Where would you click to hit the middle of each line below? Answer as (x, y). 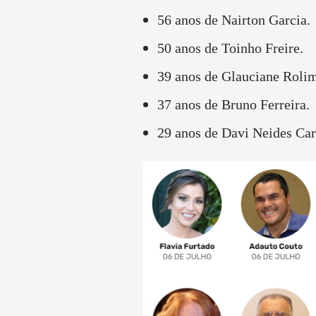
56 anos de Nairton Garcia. (233, 19)
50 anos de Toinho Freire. (230, 48)
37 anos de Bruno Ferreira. (233, 104)
